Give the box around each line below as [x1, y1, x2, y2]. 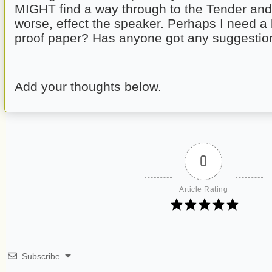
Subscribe [22, 251, 60, 261]
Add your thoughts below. [15, 79, 162, 93]
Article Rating [179, 185, 228, 194]
